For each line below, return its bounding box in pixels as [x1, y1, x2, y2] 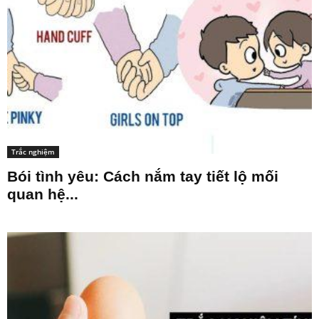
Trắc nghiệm [11, 146, 55, 157]
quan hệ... [7, 185, 78, 202]
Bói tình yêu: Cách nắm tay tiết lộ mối [7, 167, 278, 184]
